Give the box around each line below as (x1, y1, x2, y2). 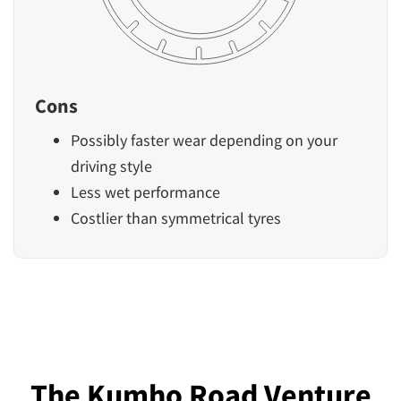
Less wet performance (71, 181, 220, 202)
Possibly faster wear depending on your (71, 129, 337, 150)
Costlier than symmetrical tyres (71, 207, 281, 228)
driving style (71, 155, 152, 176)
